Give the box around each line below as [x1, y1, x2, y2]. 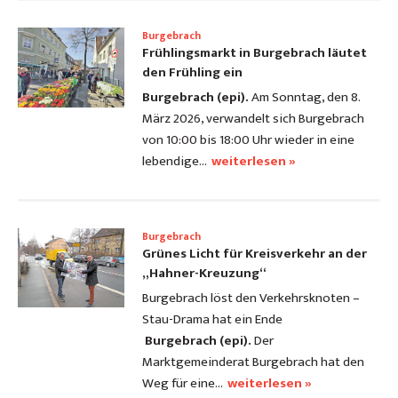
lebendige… [142, 150, 207, 173]
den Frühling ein [142, 61, 243, 84]
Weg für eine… [142, 372, 223, 395]
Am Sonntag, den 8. [249, 86, 360, 109]
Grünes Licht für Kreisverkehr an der [142, 243, 367, 266]
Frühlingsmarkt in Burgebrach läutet [142, 42, 367, 65]
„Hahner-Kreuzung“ [142, 262, 267, 285]
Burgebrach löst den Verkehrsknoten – [142, 287, 360, 310]
